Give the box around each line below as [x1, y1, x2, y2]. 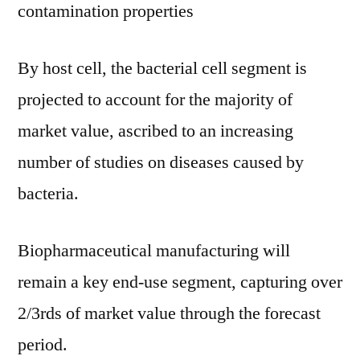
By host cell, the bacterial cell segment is [18, 57, 307, 80]
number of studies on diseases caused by [18, 151, 304, 174]
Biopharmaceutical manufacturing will [18, 239, 290, 262]
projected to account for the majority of [18, 88, 292, 111]
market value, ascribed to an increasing [18, 120, 293, 142]
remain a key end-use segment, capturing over [18, 271, 342, 293]
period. [18, 333, 67, 356]
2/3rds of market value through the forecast [18, 302, 321, 325]
